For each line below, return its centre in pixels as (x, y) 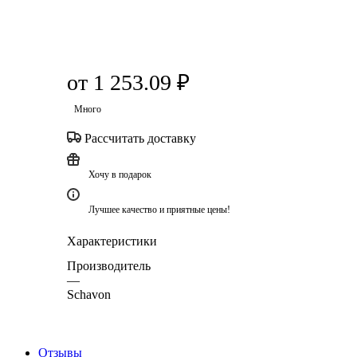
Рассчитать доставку (140, 138)
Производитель (109, 265)
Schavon (89, 294)
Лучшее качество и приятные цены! (159, 209)
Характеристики (112, 241)
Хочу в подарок (120, 174)
